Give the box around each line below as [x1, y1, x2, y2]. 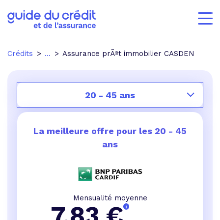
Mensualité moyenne [73, 193, 147, 202]
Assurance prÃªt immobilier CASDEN [62, 49, 194, 58]
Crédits [7, 49, 33, 58]
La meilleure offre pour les [33, 126, 155, 136]
